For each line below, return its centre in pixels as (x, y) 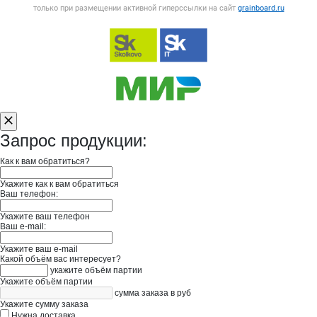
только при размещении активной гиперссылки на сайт (135, 8)
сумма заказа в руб (153, 293)
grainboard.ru (261, 8)
